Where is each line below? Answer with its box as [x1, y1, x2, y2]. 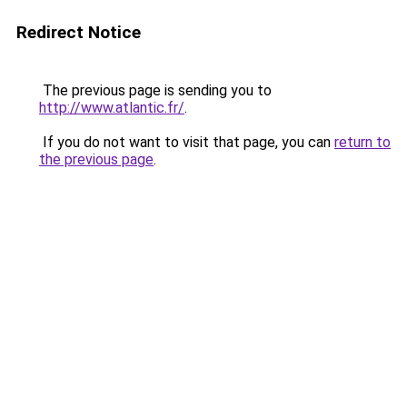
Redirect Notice [16, 22, 141, 43]
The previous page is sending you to [39, 82, 272, 99]
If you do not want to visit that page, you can [39, 134, 334, 151]
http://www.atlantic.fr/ [39, 99, 184, 116]
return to [334, 134, 391, 151]
